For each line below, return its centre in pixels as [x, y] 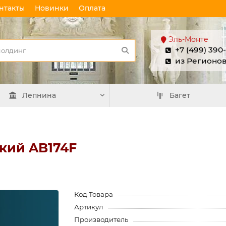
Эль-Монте [188, 39]
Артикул [89, 207]
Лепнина [39, 95]
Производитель [101, 219]
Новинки [52, 8]
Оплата [92, 8]
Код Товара [94, 194]
